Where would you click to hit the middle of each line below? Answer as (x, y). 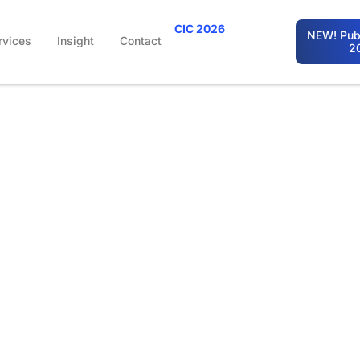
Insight (75, 41)
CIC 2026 (199, 29)
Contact (140, 41)
